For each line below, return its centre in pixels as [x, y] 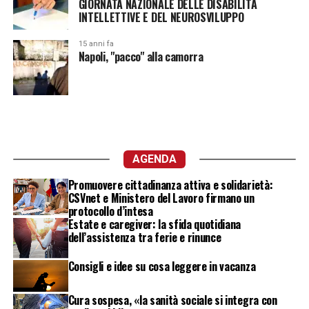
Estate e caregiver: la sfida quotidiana [154, 224]
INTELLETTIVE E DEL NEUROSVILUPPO [161, 17]
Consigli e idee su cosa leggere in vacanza [162, 267]
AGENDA [154, 159]
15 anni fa [96, 43]
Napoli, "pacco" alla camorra [141, 56]
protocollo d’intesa [110, 211]
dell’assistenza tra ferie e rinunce [144, 237]
